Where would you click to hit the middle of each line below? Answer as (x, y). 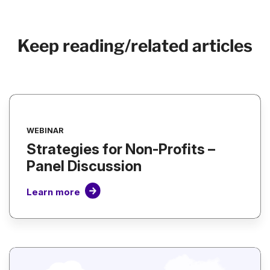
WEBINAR (45, 131)
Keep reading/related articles (135, 46)
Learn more (53, 192)
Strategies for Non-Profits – (121, 149)
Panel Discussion (84, 166)
